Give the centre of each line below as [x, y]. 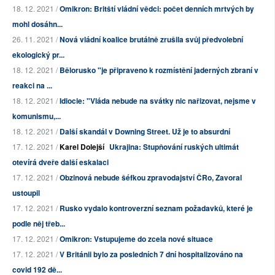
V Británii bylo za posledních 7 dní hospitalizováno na [151, 254]
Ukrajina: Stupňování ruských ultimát [174, 147]
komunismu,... [37, 116]
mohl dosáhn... [37, 24]
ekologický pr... [38, 55]
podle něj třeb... [39, 224]
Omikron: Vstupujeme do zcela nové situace [136, 239]
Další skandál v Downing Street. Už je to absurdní [145, 132]
